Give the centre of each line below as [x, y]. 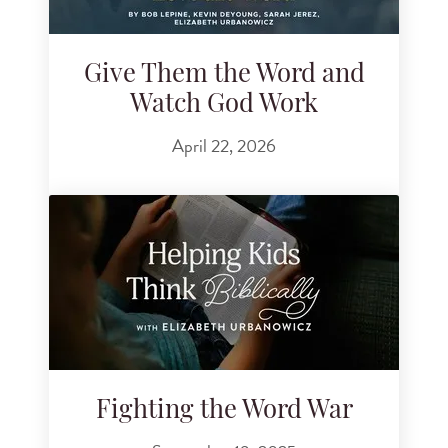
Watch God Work [224, 105]
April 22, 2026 [224, 146]
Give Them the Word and [224, 75]
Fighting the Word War [224, 411]
